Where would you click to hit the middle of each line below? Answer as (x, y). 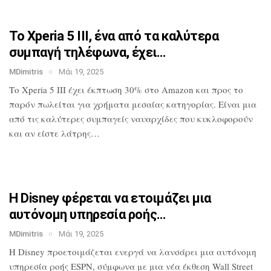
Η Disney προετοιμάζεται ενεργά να (83, 252)
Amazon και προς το (201, 90)
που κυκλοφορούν (215, 119)
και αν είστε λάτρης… (54, 133)
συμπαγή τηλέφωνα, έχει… (87, 53)
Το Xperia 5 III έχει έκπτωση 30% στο (84, 90)
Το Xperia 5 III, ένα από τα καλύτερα (114, 36)
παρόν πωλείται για (50, 104)
